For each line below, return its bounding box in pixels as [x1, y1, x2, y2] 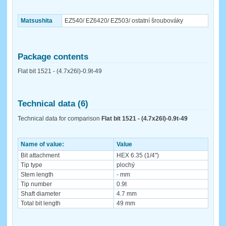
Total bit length [21, 199, 61, 207]
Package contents [18, 51, 88, 62]
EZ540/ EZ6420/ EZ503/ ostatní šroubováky [65, 17, 183, 24]
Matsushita [21, 17, 52, 24]
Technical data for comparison [18, 115, 101, 122]
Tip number [21, 180, 52, 188]
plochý [117, 161, 135, 168]
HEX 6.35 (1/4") [117, 151, 159, 159]
